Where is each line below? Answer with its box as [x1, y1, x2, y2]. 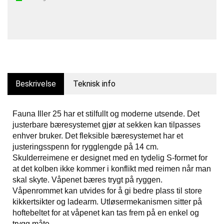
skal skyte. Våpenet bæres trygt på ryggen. [12, 175, 162, 184]
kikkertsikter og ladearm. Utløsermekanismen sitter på [12, 197, 202, 206]
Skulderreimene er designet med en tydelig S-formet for [12, 153, 207, 162]
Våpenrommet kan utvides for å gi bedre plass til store [12, 186, 202, 195]
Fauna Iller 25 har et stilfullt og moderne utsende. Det [12, 109, 199, 118]
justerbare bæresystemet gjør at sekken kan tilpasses [12, 120, 200, 129]
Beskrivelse [15, 79, 56, 88]
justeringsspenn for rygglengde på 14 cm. [12, 142, 158, 151]
